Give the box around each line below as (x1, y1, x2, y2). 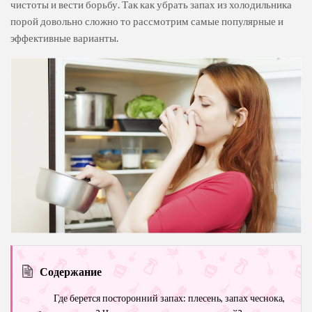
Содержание (40, 265, 102, 279)
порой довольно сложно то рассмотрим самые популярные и (10, 15, 283, 27)
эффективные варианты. (10, 31, 118, 44)
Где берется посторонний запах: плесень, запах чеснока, (54, 292, 285, 304)
